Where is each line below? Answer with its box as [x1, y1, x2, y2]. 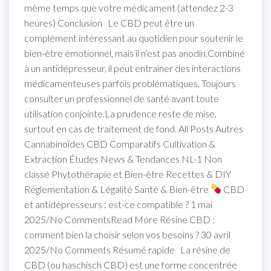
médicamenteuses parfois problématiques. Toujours [24, 77, 236, 89]
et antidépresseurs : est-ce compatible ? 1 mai [24, 198, 212, 210]
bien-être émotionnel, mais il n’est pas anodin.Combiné [24, 47, 245, 59]
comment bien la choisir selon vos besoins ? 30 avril [24, 228, 230, 240]
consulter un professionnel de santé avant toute [24, 92, 219, 104]
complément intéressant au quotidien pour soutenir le [24, 31, 243, 44]
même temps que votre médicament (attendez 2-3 [24, 1, 233, 13]
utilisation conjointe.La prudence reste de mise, [24, 107, 217, 119]
